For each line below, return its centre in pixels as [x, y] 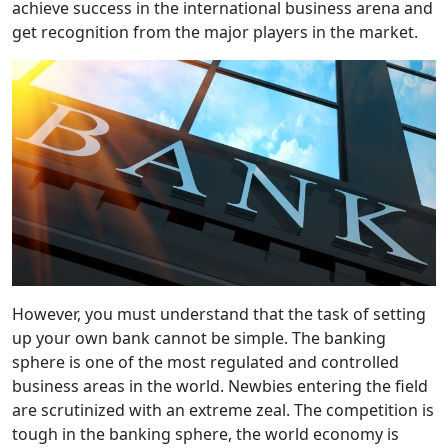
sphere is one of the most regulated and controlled [205, 362]
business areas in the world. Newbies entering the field [220, 386]
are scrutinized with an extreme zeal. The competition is [223, 410]
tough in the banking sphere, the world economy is [205, 434]
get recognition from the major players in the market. [215, 32]
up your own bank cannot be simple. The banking [199, 338]
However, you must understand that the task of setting [219, 314]
